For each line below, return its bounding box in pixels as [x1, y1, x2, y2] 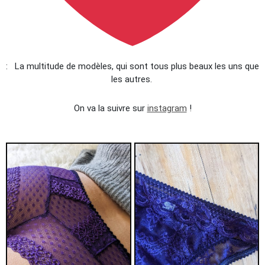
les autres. [111, 74, 154, 85]
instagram [147, 103, 187, 114]
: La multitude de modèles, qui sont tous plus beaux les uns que [6, 61, 259, 72]
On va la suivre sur [73, 103, 147, 114]
